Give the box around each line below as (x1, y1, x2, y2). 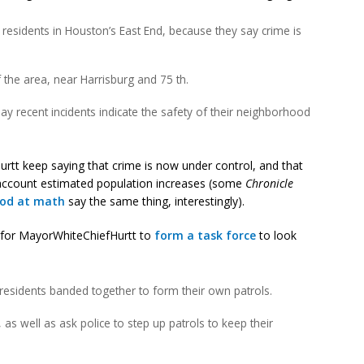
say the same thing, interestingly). (65, 193, 245, 209)
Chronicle (245, 175, 293, 191)
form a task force (154, 227, 256, 243)
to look (256, 227, 297, 243)
